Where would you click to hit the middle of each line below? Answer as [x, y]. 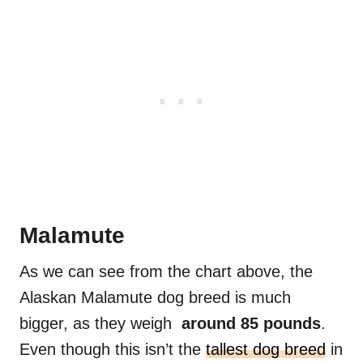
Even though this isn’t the [113, 350]
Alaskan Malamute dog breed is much [155, 298]
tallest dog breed [266, 350]
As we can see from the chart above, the [166, 272]
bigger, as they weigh [100, 324]
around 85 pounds [251, 324]
